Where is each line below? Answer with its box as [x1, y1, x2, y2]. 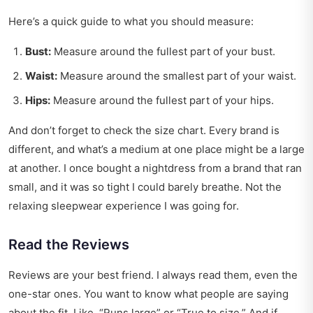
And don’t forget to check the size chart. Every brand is [8, 124, 279, 138]
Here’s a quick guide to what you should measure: [8, 15, 254, 29]
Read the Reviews [8, 236, 129, 254]
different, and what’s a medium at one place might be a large [8, 143, 305, 156]
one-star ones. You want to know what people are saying [8, 287, 289, 301]
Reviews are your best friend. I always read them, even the [8, 268, 298, 282]
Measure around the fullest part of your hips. [50, 94, 274, 108]
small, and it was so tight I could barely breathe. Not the [8, 180, 282, 194]
